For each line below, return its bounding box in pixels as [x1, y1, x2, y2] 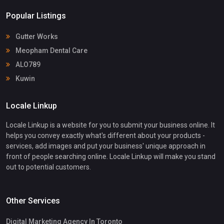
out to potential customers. [6, 162, 91, 171]
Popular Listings [6, 11, 66, 21]
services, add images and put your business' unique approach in [6, 141, 205, 150]
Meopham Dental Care [14, 46, 87, 55]
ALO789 [14, 60, 40, 69]
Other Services [6, 195, 60, 205]
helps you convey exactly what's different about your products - [6, 131, 205, 139]
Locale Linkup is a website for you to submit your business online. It [6, 120, 215, 129]
